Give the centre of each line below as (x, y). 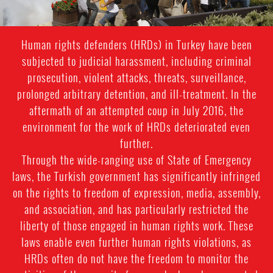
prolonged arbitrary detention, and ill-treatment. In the (136, 94)
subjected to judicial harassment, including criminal (136, 61)
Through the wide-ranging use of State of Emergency (136, 159)
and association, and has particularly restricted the (136, 209)
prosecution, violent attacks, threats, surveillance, (136, 77)
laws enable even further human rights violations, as (136, 242)
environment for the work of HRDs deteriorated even (136, 126)
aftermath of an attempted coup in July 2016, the (136, 110)
